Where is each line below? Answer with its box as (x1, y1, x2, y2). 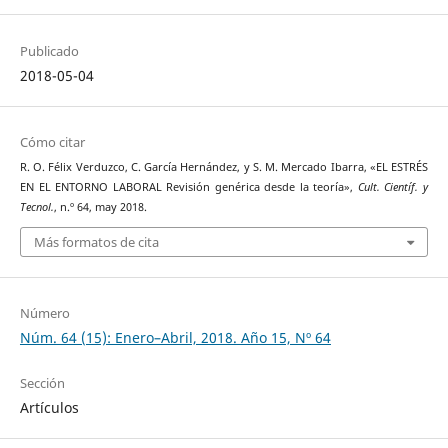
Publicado (19, 41, 79, 60)
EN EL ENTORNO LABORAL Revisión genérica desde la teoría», (19, 179, 358, 194)
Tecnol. (19, 199, 54, 214)
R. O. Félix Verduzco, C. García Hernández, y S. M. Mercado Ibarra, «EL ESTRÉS (19, 159, 429, 174)
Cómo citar (19, 132, 85, 151)
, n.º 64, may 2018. (53, 199, 147, 214)
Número (19, 304, 70, 323)
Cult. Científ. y (357, 179, 429, 194)
